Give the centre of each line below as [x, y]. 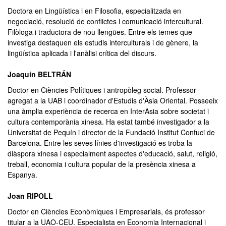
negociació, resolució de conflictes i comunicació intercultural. [105, 21]
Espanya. [22, 175]
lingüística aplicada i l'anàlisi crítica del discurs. [82, 53]
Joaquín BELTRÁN [39, 74]
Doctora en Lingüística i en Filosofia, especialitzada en [94, 11]
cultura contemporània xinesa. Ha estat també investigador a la [108, 122]
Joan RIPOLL [30, 196]
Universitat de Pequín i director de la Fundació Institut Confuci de [111, 132]
